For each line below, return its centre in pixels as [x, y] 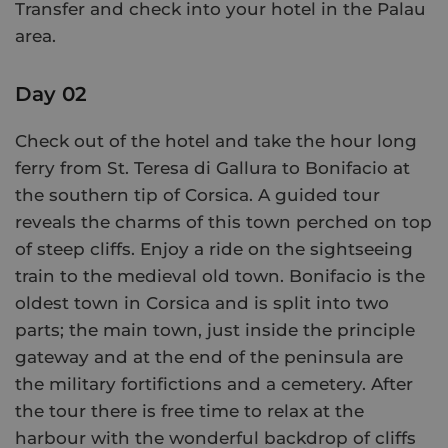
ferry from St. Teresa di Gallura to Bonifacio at [212, 168]
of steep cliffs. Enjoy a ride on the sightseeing [214, 249]
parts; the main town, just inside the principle [215, 330]
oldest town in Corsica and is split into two [202, 303]
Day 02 [51, 94]
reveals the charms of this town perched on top [223, 222]
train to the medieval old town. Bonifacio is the [220, 276]
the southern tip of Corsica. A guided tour [197, 195]
